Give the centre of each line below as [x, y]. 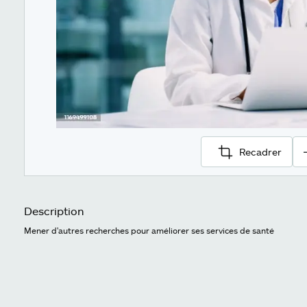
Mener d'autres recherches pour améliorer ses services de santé [149, 231]
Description [54, 211]
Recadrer [260, 151]
